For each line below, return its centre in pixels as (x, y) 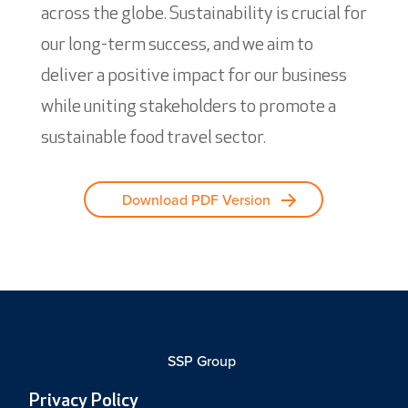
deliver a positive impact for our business (194, 76)
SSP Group (204, 361)
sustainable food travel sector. (153, 138)
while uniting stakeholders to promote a (188, 107)
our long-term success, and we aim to (177, 45)
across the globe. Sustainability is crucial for (204, 14)
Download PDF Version (197, 199)
